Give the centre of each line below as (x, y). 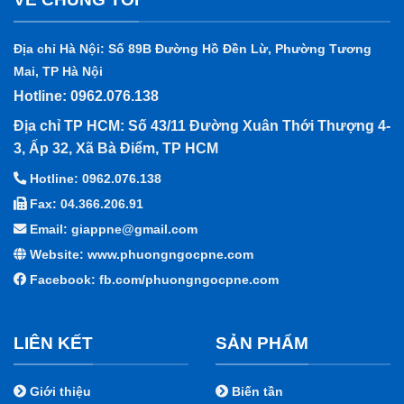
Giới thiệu (59, 392)
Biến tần (256, 392)
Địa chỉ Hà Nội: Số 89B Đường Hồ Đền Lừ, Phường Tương (193, 48)
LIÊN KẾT (53, 343)
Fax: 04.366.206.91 (85, 203)
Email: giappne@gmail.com (112, 229)
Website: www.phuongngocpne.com (140, 254)
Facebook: (63, 279)
